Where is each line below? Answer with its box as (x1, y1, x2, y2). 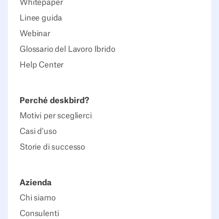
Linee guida (20, 14, 63, 22)
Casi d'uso (20, 128, 57, 136)
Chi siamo (20, 194, 56, 202)
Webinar (20, 30, 50, 38)
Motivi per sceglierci (20, 112, 92, 120)
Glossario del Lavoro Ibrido (20, 45, 115, 54)
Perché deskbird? (20, 97, 89, 105)
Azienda (20, 178, 51, 187)
